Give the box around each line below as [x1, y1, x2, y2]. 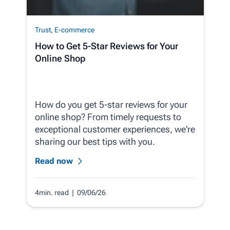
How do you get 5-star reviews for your [34, 99, 187, 110]
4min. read [34, 188, 72, 197]
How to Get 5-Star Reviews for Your [34, 40, 178, 51]
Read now [34, 156, 73, 166]
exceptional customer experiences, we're [34, 123, 195, 135]
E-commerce [54, 25, 94, 34]
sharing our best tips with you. [34, 136, 155, 147]
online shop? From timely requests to [34, 111, 181, 122]
